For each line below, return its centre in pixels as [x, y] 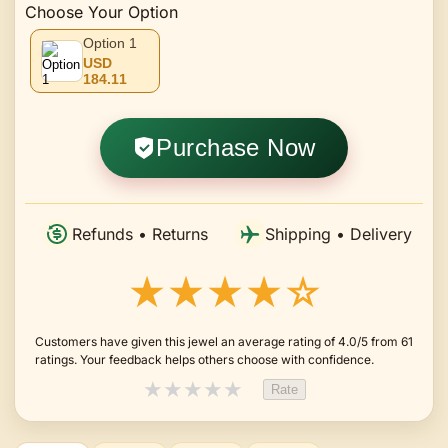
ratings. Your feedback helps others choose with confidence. [204, 359]
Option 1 [110, 42]
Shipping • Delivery [338, 233]
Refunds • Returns [139, 233]
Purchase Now [236, 147]
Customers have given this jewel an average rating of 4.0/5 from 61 [224, 341]
